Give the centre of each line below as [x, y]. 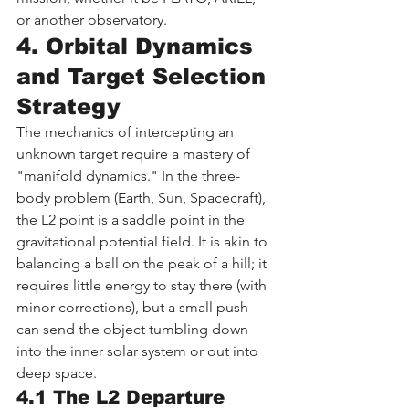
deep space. [57, 372]
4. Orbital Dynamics [138, 46]
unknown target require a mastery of [135, 153]
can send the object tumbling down [134, 329]
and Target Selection [145, 76]
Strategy [68, 106]
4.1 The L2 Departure [124, 397]
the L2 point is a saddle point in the [132, 219]
